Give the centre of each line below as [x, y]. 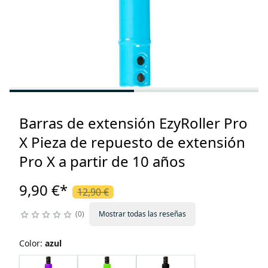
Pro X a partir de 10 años [102, 162]
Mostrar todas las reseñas [142, 214]
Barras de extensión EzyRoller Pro [133, 123]
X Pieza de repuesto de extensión [132, 142]
